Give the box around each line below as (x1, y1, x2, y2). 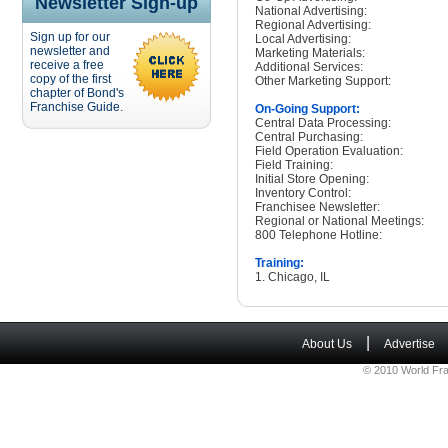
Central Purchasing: (255, 130, 363, 144)
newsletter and (30, 44, 110, 58)
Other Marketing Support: (255, 74, 391, 88)
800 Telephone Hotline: (255, 228, 382, 242)
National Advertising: (255, 4, 367, 18)
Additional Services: (255, 60, 363, 74)
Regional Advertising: (255, 18, 371, 32)
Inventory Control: (255, 186, 351, 200)
